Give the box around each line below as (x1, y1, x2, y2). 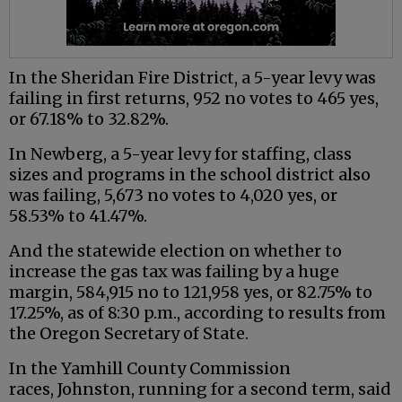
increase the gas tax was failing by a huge (9, 261, 339, 283)
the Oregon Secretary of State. (9, 323, 249, 345)
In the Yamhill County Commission (9, 358, 291, 380)
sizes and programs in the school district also (9, 164, 371, 186)
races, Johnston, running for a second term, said (9, 379, 391, 400)
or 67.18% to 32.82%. (9, 109, 169, 130)
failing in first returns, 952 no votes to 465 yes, (9, 88, 379, 109)
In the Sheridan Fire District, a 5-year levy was (9, 67, 376, 89)
